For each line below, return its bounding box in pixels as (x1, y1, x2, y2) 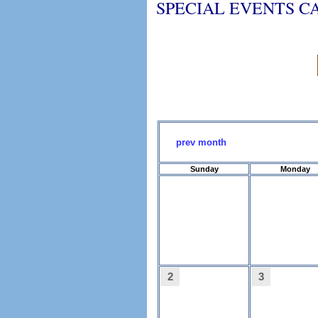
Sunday (190, 165, 219, 173)
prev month (176, 137, 226, 148)
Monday (280, 165, 310, 173)
